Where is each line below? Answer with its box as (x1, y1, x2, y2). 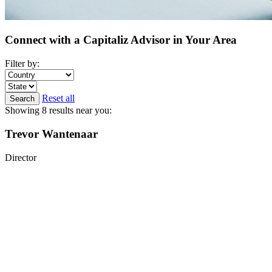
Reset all (42, 93, 75, 104)
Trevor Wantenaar (5, 127, 98, 140)
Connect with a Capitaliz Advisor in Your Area (5, 33, 237, 47)
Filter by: (5, 58, 39, 69)
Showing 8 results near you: (5, 105, 112, 116)
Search (10, 94, 35, 104)
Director (5, 152, 36, 163)
